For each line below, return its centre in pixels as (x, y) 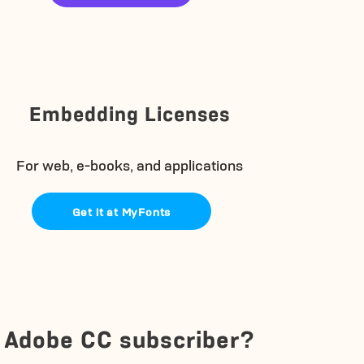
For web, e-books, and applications (129, 165)
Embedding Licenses (129, 113)
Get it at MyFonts (121, 211)
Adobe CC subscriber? (130, 338)
